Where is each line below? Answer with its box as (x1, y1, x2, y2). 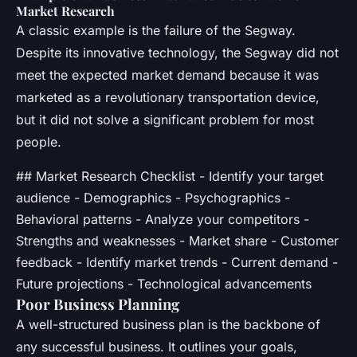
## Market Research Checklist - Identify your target (16, 168, 324, 185)
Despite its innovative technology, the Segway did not (16, 45, 339, 61)
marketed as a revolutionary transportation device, (16, 89, 320, 106)
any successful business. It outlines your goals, (16, 339, 297, 355)
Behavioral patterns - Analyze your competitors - (16, 211, 309, 228)
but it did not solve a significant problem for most (16, 112, 314, 128)
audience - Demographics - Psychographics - (16, 190, 290, 206)
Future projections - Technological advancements (16, 276, 312, 292)
